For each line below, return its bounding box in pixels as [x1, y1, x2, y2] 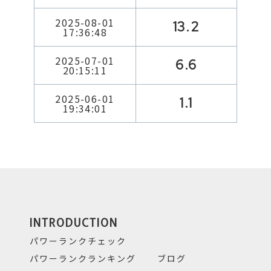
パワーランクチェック [30, 235, 127, 247]
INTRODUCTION [30, 214, 119, 230]
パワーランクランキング [30, 252, 137, 264]
